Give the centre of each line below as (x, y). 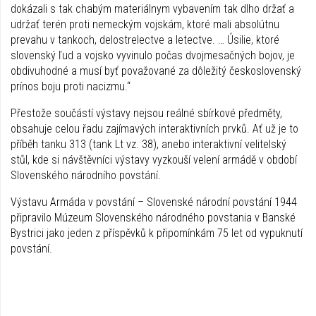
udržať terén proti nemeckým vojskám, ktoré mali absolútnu (145, 24)
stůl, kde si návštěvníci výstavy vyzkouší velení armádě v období (154, 159)
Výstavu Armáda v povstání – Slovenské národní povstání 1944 (154, 202)
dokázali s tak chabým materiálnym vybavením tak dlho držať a (152, 8)
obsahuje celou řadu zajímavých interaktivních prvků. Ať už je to (154, 128)
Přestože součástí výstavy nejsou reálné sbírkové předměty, (146, 113)
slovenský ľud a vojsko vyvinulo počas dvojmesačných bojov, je (153, 55)
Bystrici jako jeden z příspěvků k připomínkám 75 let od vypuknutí (157, 233)
